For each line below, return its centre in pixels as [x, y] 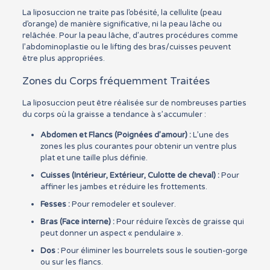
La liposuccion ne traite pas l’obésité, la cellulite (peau [122, 13]
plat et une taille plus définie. [94, 158]
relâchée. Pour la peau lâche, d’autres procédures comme [130, 36]
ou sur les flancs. [71, 262]
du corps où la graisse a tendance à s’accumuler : [114, 115]
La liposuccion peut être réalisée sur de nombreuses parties [134, 103]
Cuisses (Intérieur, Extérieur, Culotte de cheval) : [130, 175]
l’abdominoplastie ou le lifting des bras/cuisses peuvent [126, 47]
